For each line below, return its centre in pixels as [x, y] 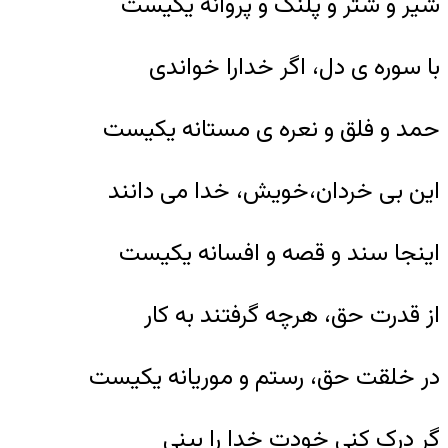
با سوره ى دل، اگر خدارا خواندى [294, 67]
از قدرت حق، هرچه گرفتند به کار [292, 315]
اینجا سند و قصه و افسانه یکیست [279, 253]
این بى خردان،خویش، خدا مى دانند [274, 191]
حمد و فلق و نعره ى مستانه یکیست [271, 129]
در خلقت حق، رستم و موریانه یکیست [264, 377]
